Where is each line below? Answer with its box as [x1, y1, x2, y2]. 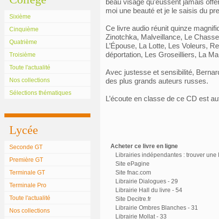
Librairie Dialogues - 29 [115, 178, 178, 185]
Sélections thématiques [9, 89, 71, 96]
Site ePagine [115, 160, 150, 167]
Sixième [9, 13, 31, 20]
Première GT [9, 156, 43, 163]
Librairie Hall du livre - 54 [115, 187, 182, 194]
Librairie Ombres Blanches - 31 [115, 204, 198, 211]
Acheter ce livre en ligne [110, 143, 178, 150]
